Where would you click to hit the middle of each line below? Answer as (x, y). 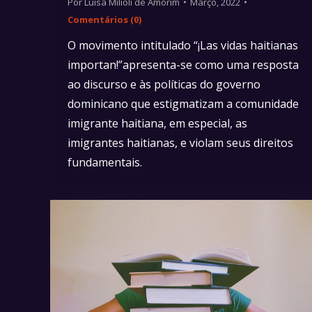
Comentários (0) (104, 19)
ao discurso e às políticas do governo (164, 84)
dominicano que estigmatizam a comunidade (183, 103)
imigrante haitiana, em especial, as (157, 123)
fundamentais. (105, 162)
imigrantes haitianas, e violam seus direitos (180, 142)
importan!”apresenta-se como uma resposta (183, 64)
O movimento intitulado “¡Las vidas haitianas (183, 45)
